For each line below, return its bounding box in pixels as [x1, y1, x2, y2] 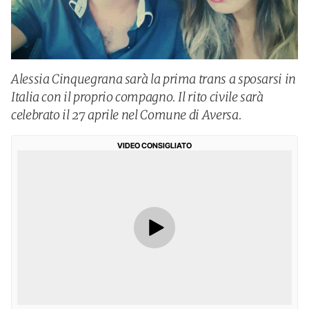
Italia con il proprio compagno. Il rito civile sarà [11, 89, 263, 105]
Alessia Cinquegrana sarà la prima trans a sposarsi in [11, 71, 296, 87]
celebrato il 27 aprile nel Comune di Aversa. [11, 107, 242, 123]
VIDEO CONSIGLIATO [117, 141, 192, 150]
